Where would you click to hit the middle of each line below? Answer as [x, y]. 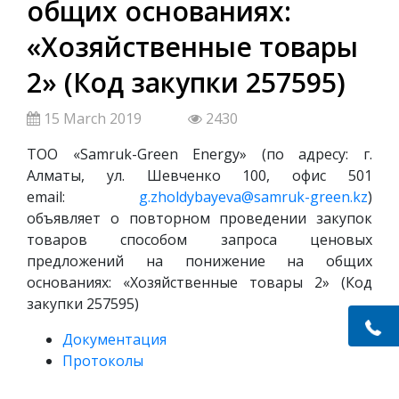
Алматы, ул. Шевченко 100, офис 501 [199, 175]
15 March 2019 [94, 118]
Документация [114, 339]
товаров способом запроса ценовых [199, 239]
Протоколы [103, 360]
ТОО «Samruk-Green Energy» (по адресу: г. [199, 154]
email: [83, 196]
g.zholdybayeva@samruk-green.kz [253, 196]
